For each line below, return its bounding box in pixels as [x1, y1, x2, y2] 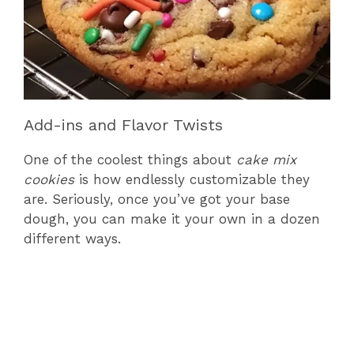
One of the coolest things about [24, 151, 236, 168]
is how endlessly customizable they [74, 171, 310, 187]
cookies [24, 171, 74, 187]
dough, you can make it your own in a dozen [24, 210, 320, 227]
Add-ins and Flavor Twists [24, 115, 223, 134]
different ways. [24, 230, 121, 247]
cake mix [236, 151, 296, 168]
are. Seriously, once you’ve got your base [24, 190, 290, 207]
